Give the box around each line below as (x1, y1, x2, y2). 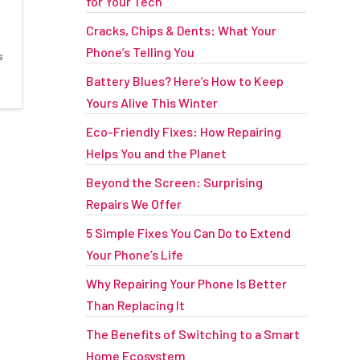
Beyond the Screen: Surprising (85, 174, 263, 190)
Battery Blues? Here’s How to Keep (85, 73, 284, 88)
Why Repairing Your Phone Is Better (85, 276, 287, 291)
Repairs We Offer (85, 196, 182, 211)
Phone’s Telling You (85, 44, 194, 59)
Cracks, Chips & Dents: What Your (85, 22, 276, 38)
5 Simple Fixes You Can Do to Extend (85, 225, 291, 240)
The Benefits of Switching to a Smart (85, 326, 300, 342)
